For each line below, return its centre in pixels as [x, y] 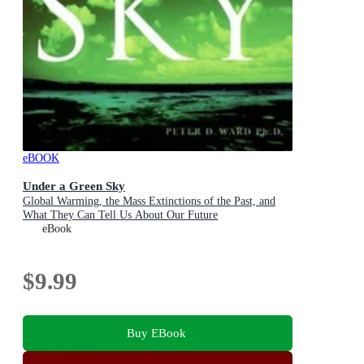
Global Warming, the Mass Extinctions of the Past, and [149, 201]
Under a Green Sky [74, 186]
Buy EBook [156, 332]
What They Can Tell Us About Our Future [120, 215]
